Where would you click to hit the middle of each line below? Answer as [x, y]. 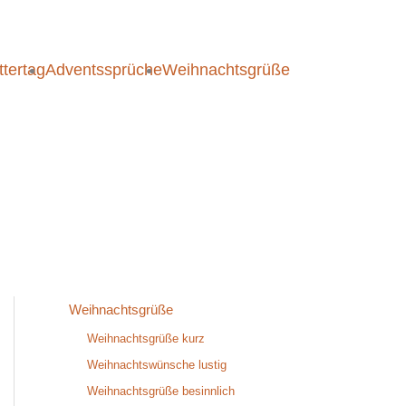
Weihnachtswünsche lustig [157, 365]
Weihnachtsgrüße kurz [146, 338]
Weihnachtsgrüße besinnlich [161, 391]
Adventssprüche [104, 69]
